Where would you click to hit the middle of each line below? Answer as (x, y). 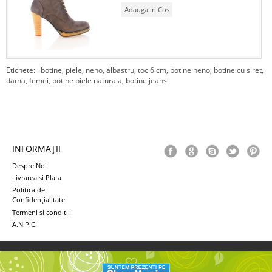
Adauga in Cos (147, 9)
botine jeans (146, 81)
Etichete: (23, 70)
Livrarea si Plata (37, 178)
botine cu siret (238, 70)
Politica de (29, 190)
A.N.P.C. (25, 225)
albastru (120, 70)
